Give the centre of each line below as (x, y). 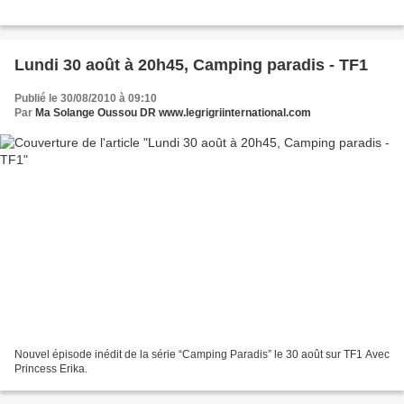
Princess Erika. (51, 368)
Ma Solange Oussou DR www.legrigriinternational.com (173, 113)
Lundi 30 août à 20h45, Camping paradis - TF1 (191, 65)
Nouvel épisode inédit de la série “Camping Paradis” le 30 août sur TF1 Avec (202, 354)
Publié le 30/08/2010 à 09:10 (86, 99)
